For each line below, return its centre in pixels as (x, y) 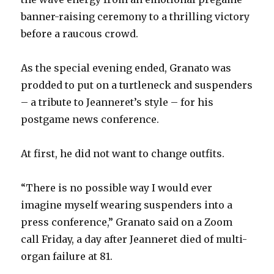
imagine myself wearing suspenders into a (127, 205)
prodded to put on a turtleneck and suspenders (137, 85)
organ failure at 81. (67, 257)
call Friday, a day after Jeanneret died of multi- (134, 239)
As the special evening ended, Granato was (126, 68)
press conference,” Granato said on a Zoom (127, 222)
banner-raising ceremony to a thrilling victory (135, 17)
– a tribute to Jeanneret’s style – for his (117, 102)
